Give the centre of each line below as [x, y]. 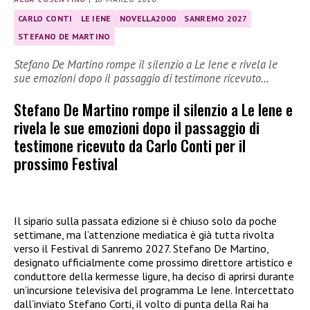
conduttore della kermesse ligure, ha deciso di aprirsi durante [154, 276]
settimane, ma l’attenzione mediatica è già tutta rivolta [144, 235]
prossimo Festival [66, 163]
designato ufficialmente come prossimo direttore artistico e [153, 263]
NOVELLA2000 [148, 18]
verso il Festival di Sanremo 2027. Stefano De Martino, [141, 249]
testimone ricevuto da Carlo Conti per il [130, 145]
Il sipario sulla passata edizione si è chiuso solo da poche [145, 221]
